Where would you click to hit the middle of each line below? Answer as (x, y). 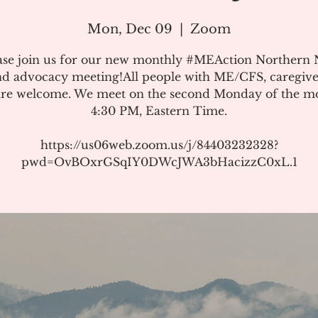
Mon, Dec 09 (130, 29)
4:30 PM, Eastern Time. (159, 111)
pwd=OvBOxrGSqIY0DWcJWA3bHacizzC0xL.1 (159, 162)
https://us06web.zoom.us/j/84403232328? (159, 145)
